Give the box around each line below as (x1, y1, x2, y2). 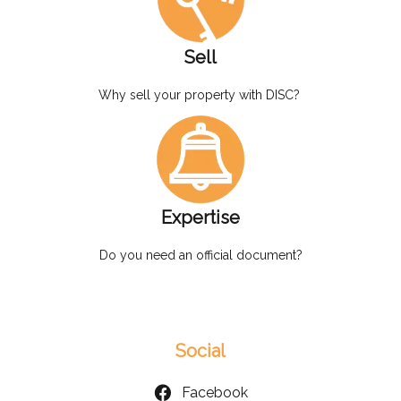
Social (175, 339, 226, 362)
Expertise (161, 206, 240, 228)
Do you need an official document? (98, 247, 303, 262)
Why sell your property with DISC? (98, 87, 303, 102)
